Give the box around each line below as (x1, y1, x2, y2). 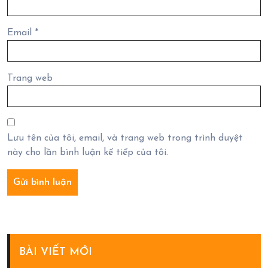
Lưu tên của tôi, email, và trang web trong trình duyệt (7, 133, 243, 143)
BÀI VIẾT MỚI (19, 246, 92, 258)
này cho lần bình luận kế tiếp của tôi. (7, 148, 168, 157)
